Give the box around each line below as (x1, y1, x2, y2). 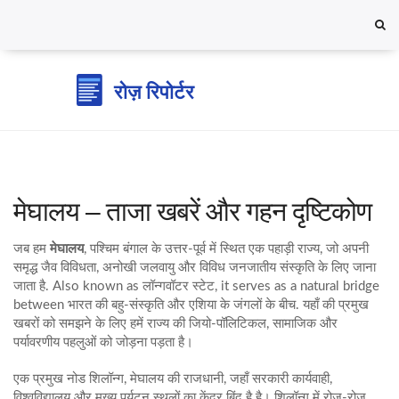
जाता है (13, 280, 45, 293)
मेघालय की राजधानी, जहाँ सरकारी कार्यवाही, (130, 372, 332, 386)
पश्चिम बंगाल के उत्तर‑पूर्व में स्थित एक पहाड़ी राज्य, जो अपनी (90, 242, 369, 256)
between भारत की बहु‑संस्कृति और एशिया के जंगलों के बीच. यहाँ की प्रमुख (13, 298, 369, 312)
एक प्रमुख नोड (13, 372, 89, 386)
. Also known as (45, 280, 142, 293)
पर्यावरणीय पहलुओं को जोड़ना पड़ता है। (13, 336, 193, 349)
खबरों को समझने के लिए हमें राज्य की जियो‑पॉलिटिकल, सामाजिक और (13, 317, 338, 330)
